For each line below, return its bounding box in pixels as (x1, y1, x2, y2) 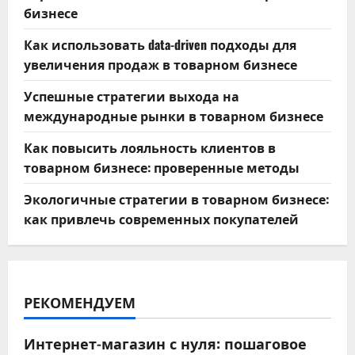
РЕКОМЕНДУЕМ (24, 292, 136, 313)
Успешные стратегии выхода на (24, 86, 239, 106)
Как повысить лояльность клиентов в (24, 138, 276, 158)
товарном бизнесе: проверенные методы (24, 158, 300, 177)
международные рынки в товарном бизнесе (24, 106, 323, 126)
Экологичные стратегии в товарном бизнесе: (24, 189, 329, 209)
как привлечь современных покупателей (24, 209, 299, 229)
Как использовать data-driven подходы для (24, 35, 296, 55)
